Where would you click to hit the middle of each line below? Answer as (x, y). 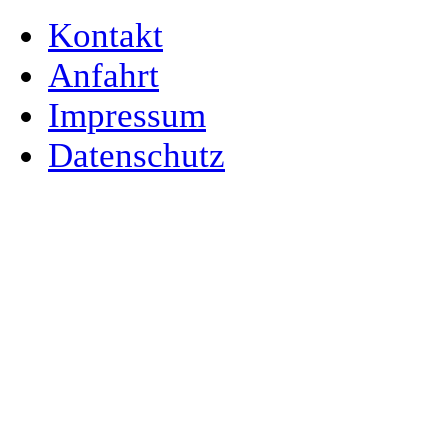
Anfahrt (103, 75)
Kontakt (105, 35)
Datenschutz (136, 155)
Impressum (127, 115)
